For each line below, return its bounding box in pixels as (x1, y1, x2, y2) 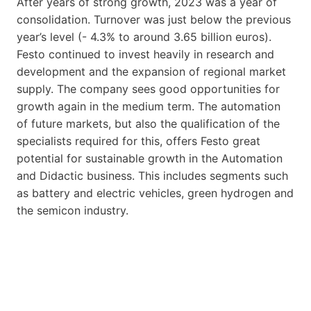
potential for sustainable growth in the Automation (17, 151, 283, 165)
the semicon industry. (17, 203, 128, 217)
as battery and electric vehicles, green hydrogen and (17, 185, 294, 200)
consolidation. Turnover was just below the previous (17, 12, 291, 26)
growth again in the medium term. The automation (17, 99, 280, 113)
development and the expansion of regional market (17, 64, 286, 78)
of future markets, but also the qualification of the (17, 116, 280, 131)
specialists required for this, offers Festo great (17, 133, 260, 148)
